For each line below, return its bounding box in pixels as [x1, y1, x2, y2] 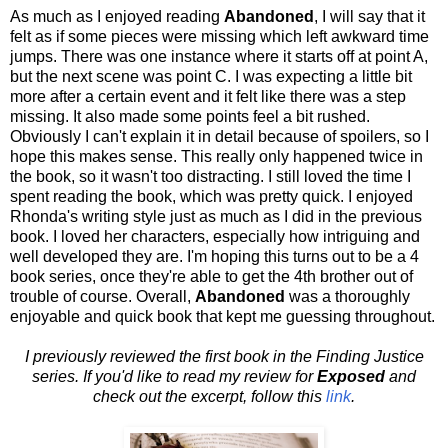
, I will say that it [314, 8, 425, 26]
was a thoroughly [289, 288, 410, 306]
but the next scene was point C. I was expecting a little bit [10, 68, 412, 86]
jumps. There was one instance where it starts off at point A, [10, 48, 428, 66]
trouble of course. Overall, [10, 288, 195, 306]
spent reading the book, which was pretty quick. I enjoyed [10, 188, 413, 206]
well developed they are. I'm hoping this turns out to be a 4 [10, 248, 419, 266]
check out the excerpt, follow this [93, 388, 326, 406]
